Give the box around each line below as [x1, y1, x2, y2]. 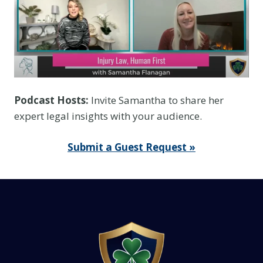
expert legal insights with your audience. [14, 109, 202, 123]
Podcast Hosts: [14, 93, 89, 107]
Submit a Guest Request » [68, 140, 195, 154]
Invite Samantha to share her [89, 93, 224, 107]
